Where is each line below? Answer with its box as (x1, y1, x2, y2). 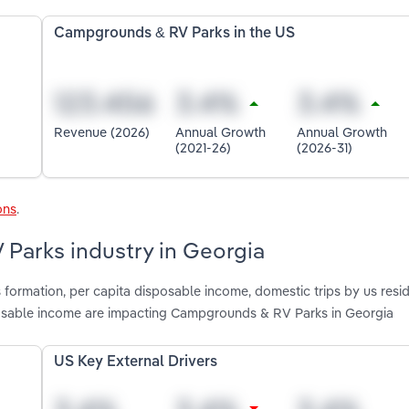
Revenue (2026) (54, 123, 151, 142)
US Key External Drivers (54, 355, 218, 371)
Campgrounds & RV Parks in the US (54, 26, 296, 41)
